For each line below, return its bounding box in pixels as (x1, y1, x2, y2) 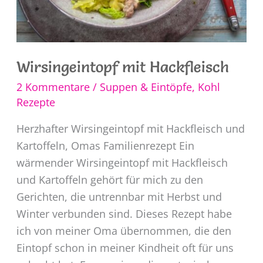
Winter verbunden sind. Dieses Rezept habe (16, 207, 232, 221)
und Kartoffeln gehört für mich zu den (16, 173, 203, 187)
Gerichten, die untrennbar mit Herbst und (16, 190, 222, 204)
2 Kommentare (16, 80, 90, 95)
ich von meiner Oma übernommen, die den (16, 224, 231, 238)
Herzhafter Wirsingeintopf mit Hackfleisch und (16, 122, 245, 136)
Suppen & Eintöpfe (99, 80, 192, 95)
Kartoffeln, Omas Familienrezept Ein (16, 139, 194, 153)
